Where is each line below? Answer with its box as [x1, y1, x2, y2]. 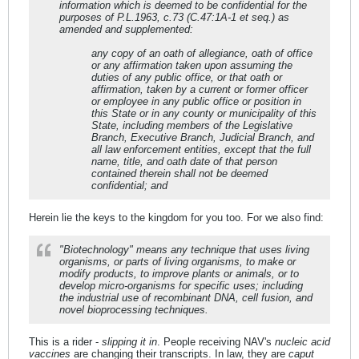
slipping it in [102, 335, 157, 348]
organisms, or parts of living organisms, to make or [59, 255, 296, 268]
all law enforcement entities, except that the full [91, 143, 311, 155]
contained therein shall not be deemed [91, 167, 268, 179]
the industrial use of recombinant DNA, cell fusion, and [59, 291, 313, 304]
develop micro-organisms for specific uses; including [59, 279, 303, 292]
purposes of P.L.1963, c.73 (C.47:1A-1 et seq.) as [59, 10, 289, 23]
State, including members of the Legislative [91, 119, 292, 131]
